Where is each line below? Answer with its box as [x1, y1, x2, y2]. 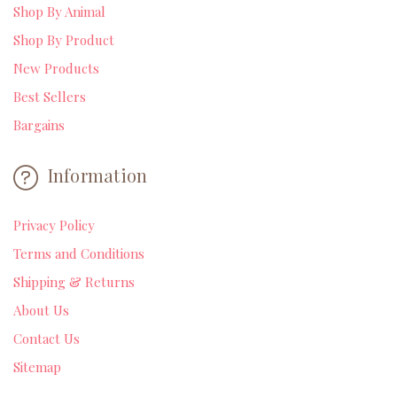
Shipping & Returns [13, 272, 135, 291]
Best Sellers [13, 87, 86, 105]
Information [43, 162, 148, 187]
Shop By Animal [13, 2, 105, 20]
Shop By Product [13, 30, 114, 49]
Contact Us [13, 329, 80, 347]
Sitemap [13, 357, 61, 376]
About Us [13, 300, 69, 319]
